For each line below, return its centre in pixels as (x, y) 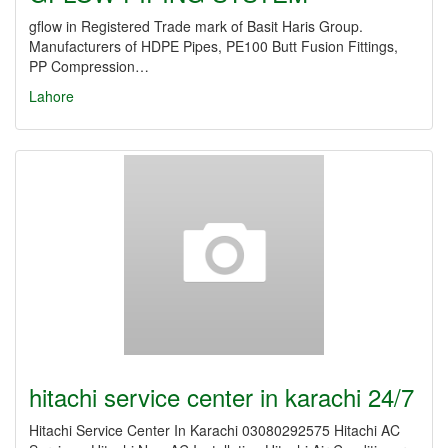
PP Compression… (89, 66)
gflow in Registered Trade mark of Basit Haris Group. (196, 26)
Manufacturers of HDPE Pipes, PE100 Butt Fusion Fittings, (213, 46)
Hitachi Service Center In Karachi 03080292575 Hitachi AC (214, 430)
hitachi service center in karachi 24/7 (221, 396)
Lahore (51, 96)
